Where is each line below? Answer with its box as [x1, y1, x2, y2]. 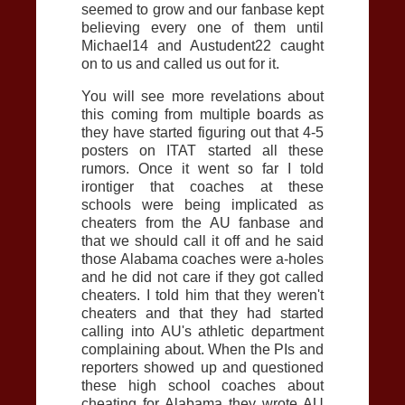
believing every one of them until [81, 20, 324, 36]
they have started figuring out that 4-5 [81, 124, 324, 140]
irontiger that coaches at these [81, 178, 324, 194]
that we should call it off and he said [81, 232, 324, 249]
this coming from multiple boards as [81, 106, 324, 122]
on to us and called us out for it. [81, 56, 279, 72]
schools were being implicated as [81, 196, 324, 212]
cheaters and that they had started [81, 305, 324, 321]
